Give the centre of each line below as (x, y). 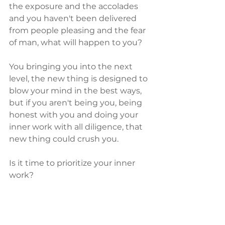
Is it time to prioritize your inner (73, 163)
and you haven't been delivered (74, 18)
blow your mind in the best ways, (76, 91)
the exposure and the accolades (75, 6)
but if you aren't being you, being (77, 103)
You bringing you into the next (72, 67)
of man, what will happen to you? (78, 42)
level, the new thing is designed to (79, 79)
